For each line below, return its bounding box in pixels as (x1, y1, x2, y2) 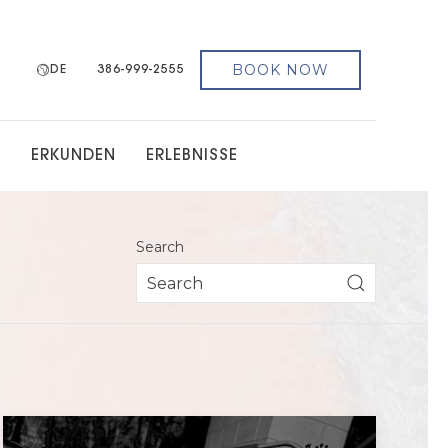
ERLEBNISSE (146, 148, 238, 164)
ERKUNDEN (31, 148, 116, 164)
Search (136, 238, 184, 256)
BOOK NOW (232, 61, 329, 79)
